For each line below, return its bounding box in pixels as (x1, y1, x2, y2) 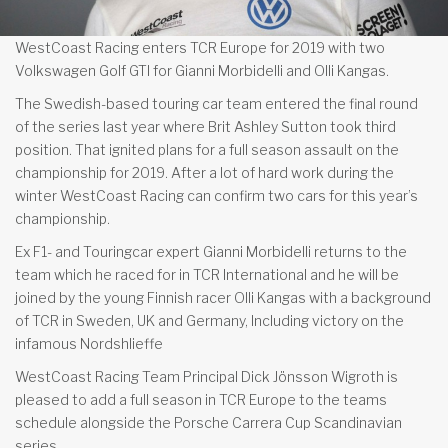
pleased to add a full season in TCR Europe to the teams (15, 390, 387, 408)
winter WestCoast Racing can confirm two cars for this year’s (15, 186, 418, 204)
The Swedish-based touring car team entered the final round (15, 94, 418, 112)
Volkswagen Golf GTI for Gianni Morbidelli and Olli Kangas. (15, 61, 389, 79)
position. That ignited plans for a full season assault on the (15, 140, 399, 158)
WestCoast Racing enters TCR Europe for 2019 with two (15, 38, 385, 56)
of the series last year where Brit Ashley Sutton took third (15, 117, 396, 135)
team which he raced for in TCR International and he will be (15, 265, 399, 283)
